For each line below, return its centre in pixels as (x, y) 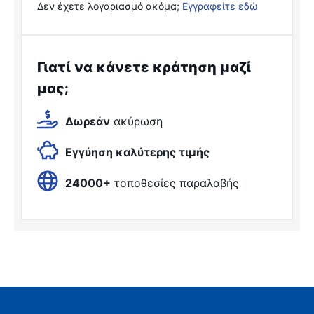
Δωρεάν (88, 121)
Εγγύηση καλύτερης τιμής (137, 152)
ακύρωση (136, 121)
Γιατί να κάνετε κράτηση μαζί (144, 67)
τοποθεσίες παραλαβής (175, 183)
